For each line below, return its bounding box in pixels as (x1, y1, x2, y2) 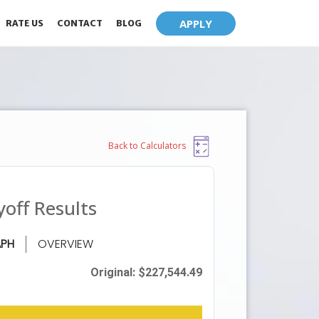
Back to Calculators (108, 140, 187, 152)
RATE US (6, 17, 44, 28)
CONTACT (57, 17, 103, 28)
